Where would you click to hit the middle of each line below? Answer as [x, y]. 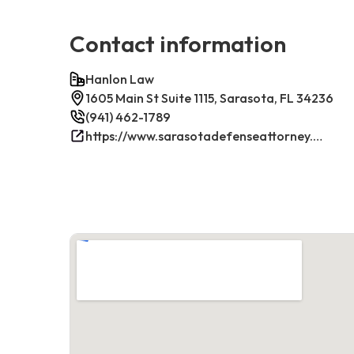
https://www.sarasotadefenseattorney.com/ [318, 136]
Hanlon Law [120, 79]
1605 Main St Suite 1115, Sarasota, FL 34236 [209, 98]
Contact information [178, 43]
